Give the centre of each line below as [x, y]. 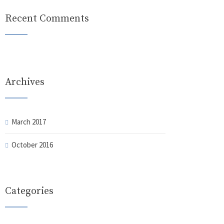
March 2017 [28, 122]
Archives [24, 82]
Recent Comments [47, 19]
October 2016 [32, 145]
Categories [29, 191]
